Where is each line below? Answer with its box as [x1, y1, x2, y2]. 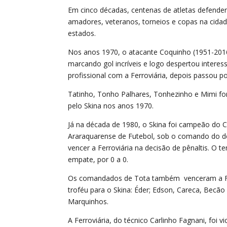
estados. [68, 28, 96, 39]
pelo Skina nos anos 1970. [68, 101, 154, 111]
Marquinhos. [68, 197, 109, 207]
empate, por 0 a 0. [68, 155, 129, 165]
